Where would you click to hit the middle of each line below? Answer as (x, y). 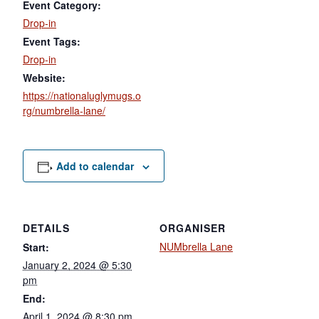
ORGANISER (193, 228)
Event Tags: (52, 41)
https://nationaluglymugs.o (82, 95)
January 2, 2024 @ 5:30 (77, 265)
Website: (44, 77)
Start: (36, 247)
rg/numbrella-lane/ (64, 110)
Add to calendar (95, 166)
